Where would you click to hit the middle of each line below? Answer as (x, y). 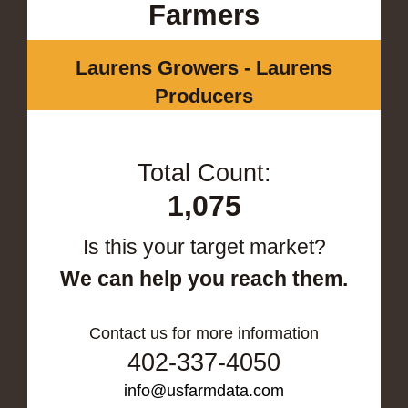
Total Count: (204, 173)
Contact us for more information (204, 333)
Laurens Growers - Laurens (204, 67)
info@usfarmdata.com (204, 390)
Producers (204, 96)
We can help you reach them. (204, 278)
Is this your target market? (204, 246)
